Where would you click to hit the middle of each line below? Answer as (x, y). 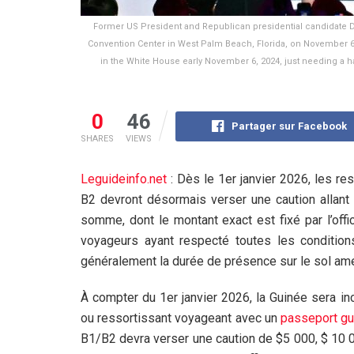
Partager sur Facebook (290, 126)
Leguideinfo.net (124, 179)
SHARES (97, 138)
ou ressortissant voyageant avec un (181, 318)
